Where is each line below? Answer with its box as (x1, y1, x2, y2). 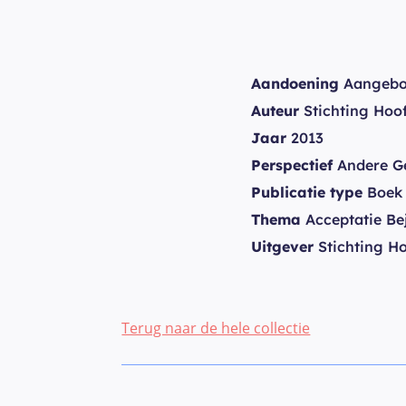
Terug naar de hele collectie (121, 317, 311, 338)
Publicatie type (251, 182, 362, 201)
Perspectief (251, 155, 333, 174)
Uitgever (251, 237, 314, 256)
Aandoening (251, 73, 339, 92)
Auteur (251, 101, 299, 120)
